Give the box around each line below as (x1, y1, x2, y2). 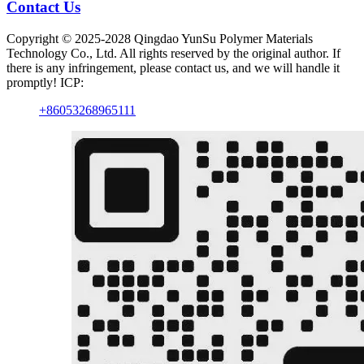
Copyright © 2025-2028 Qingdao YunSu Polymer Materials (6, 31, 313, 45)
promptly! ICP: (6, 75, 84, 89)
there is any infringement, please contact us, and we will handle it (6, 60, 340, 75)
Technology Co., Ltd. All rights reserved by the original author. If (6, 45, 340, 60)
